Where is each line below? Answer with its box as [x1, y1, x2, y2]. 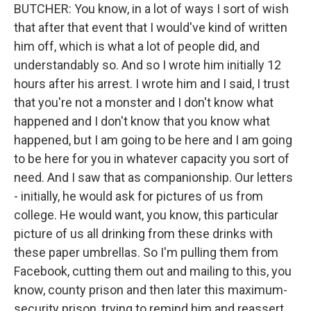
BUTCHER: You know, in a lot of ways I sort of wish [14, 1, 289, 16]
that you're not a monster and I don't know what [14, 95, 274, 110]
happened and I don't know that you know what [14, 114, 270, 128]
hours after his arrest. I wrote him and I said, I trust [14, 76, 289, 91]
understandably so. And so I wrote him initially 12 [14, 58, 281, 72]
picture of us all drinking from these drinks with [14, 226, 273, 241]
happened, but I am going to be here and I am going [14, 133, 292, 147]
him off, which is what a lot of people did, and [14, 39, 260, 53]
